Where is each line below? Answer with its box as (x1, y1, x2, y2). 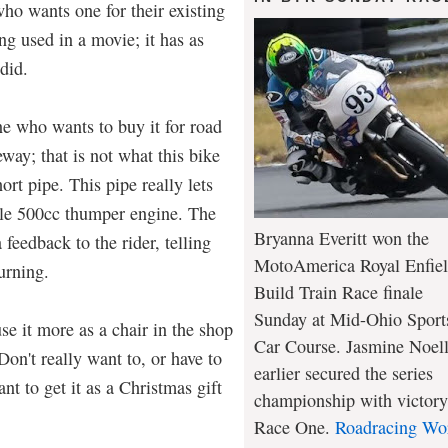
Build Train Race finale (254, 279, 423, 304)
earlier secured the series (254, 360, 433, 385)
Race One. (254, 414, 335, 439)
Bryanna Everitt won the (254, 225, 429, 250)
